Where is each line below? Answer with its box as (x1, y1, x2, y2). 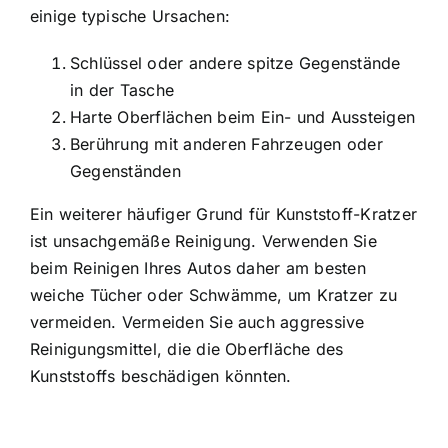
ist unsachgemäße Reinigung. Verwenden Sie (30, 230, 377, 251)
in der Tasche (70, 79, 175, 100)
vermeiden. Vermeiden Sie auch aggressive (30, 311, 365, 332)
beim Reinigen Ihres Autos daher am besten (30, 257, 366, 278)
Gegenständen (70, 160, 181, 181)
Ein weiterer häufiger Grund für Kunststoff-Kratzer (30, 203, 417, 224)
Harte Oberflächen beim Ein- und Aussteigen (70, 106, 416, 127)
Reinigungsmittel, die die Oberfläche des (30, 338, 344, 359)
